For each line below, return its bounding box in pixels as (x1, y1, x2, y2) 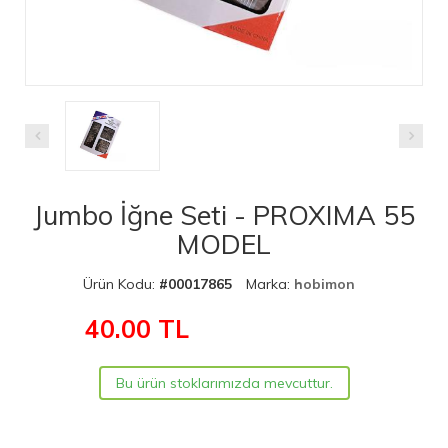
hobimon (294, 274, 355, 293)
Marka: (246, 274, 294, 293)
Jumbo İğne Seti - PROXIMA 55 (33, 197, 415, 232)
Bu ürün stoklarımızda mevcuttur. (115, 373, 333, 392)
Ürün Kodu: (83, 274, 159, 293)
